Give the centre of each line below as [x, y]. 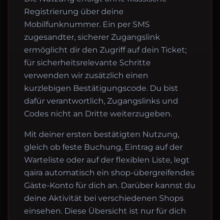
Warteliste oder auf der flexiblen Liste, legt [107, 160]
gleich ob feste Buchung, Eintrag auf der [103, 147]
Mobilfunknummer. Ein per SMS [87, 24]
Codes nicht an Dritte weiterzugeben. [98, 114]
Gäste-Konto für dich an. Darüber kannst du [110, 185]
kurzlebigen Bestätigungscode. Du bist [101, 88]
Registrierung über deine [74, 12]
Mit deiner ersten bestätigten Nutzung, [102, 134]
